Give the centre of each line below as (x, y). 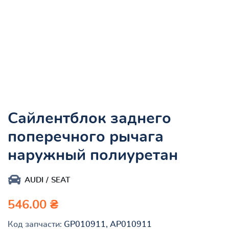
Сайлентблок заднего (89, 118)
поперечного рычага (86, 137)
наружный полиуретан (93, 155)
